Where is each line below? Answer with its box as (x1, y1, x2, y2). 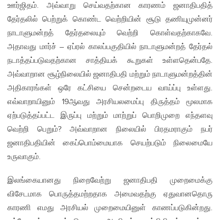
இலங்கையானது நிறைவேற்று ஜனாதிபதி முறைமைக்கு (7, 176, 213, 186)
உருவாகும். (7, 152, 41, 162)
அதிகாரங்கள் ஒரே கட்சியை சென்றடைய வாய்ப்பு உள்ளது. (7, 83, 213, 93)
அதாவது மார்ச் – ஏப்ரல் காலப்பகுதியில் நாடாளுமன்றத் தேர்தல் (7, 42, 213, 52)
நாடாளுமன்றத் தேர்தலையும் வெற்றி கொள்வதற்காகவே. (7, 28, 213, 38)
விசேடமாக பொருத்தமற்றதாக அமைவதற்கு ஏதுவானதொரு (7, 190, 213, 199)
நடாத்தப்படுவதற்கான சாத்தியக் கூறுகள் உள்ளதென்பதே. (7, 56, 213, 66)
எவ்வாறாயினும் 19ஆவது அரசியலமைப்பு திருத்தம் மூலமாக (7, 97, 213, 107)
